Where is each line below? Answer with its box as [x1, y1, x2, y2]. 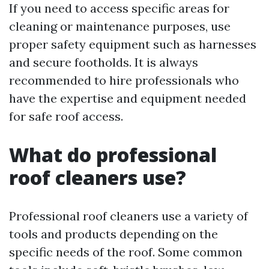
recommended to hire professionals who [9, 73, 239, 88]
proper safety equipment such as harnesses [9, 37, 256, 52]
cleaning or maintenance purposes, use [9, 19, 231, 34]
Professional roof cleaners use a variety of [9, 208, 248, 223]
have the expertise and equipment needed [9, 91, 246, 106]
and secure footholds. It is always [9, 55, 198, 70]
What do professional [9, 142, 217, 168]
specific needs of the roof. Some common [9, 244, 243, 259]
